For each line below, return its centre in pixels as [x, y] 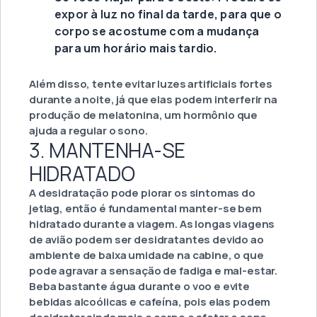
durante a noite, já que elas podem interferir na [153, 100]
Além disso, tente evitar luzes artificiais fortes [151, 84]
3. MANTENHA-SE [108, 150]
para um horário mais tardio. [136, 48]
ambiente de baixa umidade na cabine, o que [146, 255]
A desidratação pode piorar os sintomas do [142, 193]
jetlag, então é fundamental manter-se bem [145, 209]
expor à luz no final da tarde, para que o [168, 15]
